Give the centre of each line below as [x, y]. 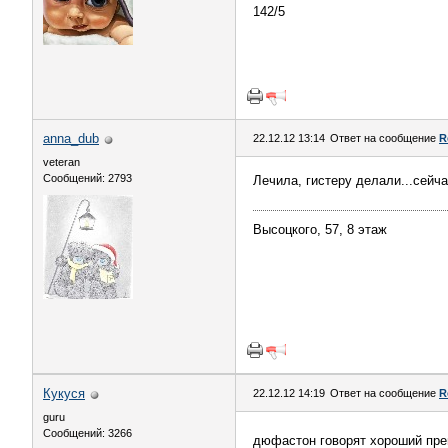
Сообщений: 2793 [87, 178]
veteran [61, 162]
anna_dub [71, 138]
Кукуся [64, 393]
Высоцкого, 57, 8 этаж [320, 229]
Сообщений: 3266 [87, 433]
